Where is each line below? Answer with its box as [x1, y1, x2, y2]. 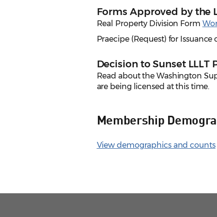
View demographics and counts [96, 140, 216, 150]
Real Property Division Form [96, 19, 202, 29]
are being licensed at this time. [96, 82, 210, 92]
